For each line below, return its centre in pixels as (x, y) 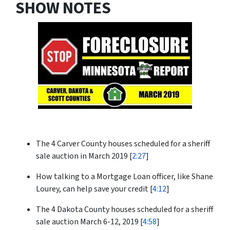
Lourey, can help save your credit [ (94, 189)
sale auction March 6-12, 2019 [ (89, 222)
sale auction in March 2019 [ (84, 156)
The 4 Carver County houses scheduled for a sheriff (123, 144)
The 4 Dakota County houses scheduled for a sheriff (124, 210)
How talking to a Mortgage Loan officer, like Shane (124, 177)
